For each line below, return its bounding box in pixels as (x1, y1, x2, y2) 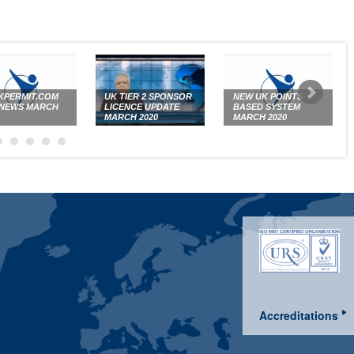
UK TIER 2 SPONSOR (104, 92, 193, 102)
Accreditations (259, 307, 339, 323)
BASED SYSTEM (232, 102, 300, 112)
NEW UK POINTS (232, 92, 303, 102)
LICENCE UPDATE (104, 102, 180, 112)
